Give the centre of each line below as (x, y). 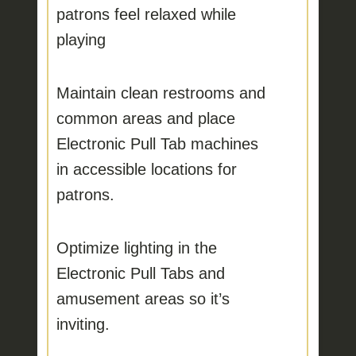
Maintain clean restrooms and (161, 93)
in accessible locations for (146, 169)
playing (81, 39)
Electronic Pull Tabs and (140, 273)
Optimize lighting (114, 248)
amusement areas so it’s (143, 298)
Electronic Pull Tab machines (157, 143)
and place (198, 118)
